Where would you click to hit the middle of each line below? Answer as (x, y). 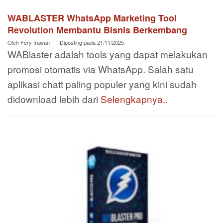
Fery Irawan (35, 42)
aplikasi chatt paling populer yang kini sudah (102, 84)
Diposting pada (78, 42)
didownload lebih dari (54, 99)
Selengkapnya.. (134, 99)
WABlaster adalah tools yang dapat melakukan (108, 54)
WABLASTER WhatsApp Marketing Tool (92, 18)
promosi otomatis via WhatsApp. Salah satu (101, 69)
